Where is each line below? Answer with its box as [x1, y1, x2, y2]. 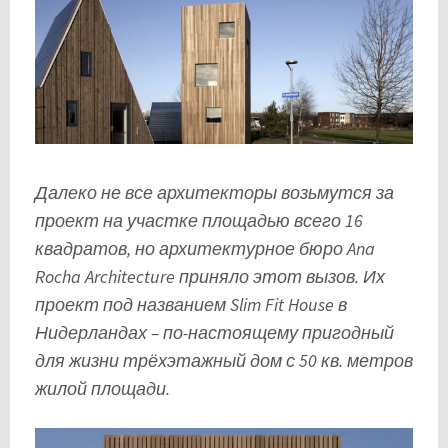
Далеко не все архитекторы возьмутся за [35, 181, 394, 205]
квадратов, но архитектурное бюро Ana [35, 237, 375, 261]
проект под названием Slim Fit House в [35, 293, 347, 317]
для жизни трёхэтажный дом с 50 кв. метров [35, 349, 413, 373]
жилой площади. [35, 377, 170, 401]
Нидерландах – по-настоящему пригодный [35, 321, 394, 345]
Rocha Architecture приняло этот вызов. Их [35, 265, 385, 289]
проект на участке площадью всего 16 [35, 209, 363, 233]
